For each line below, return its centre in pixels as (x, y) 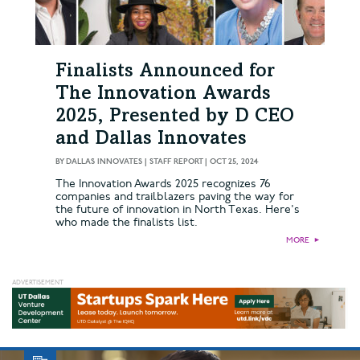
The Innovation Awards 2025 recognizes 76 (163, 183)
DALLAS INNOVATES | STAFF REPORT (134, 161)
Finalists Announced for (165, 72)
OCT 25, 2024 (234, 161)
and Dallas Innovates (151, 139)
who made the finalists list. (127, 222)
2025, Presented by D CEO (175, 117)
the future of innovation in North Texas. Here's (178, 209)
